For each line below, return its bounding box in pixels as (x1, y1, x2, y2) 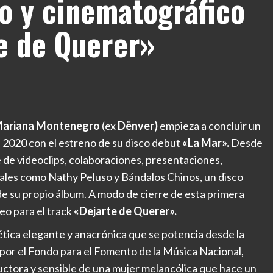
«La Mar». (182, 136, 229, 150)
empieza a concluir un (158, 119, 261, 133)
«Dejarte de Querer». (74, 204, 177, 218)
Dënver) (118, 119, 158, 133)
